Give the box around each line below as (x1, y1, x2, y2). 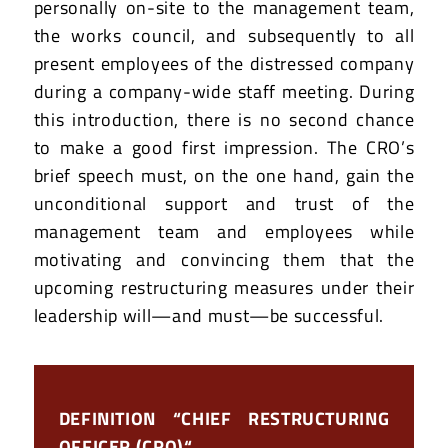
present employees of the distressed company (33, 49, 415, 77)
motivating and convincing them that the (33, 245, 415, 273)
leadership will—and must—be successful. (33, 301, 384, 329)
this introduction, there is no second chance (33, 105, 415, 133)
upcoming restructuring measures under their (33, 273, 415, 301)
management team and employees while (33, 217, 415, 245)
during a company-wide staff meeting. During (33, 77, 415, 105)
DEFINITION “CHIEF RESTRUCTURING (58, 405, 390, 433)
